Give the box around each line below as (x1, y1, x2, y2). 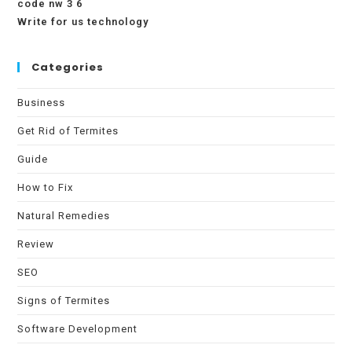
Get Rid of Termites (17, 125, 119, 137)
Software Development (17, 323, 138, 335)
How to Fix (17, 181, 74, 193)
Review (17, 238, 55, 250)
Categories (31, 60, 104, 75)
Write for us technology (17, 16, 149, 27)
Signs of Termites (17, 295, 111, 306)
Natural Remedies (17, 210, 111, 222)
